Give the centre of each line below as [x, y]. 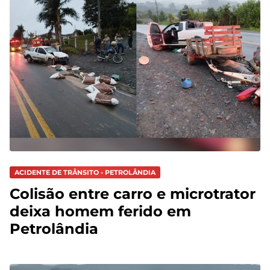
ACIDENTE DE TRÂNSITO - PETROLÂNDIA [85, 172]
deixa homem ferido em [100, 212]
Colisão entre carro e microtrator [133, 194]
